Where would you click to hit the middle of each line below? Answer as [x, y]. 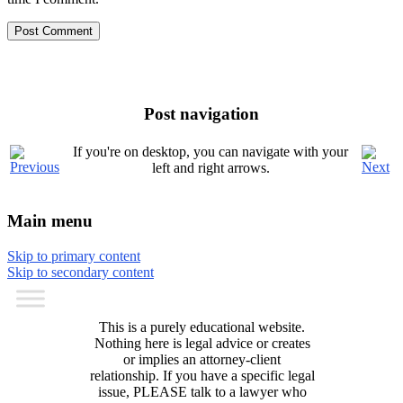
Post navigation [201, 113]
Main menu [50, 221]
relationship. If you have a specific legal [202, 375]
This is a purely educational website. [202, 327]
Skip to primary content [74, 255]
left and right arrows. [210, 167]
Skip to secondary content [81, 272]
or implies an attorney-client [202, 359]
